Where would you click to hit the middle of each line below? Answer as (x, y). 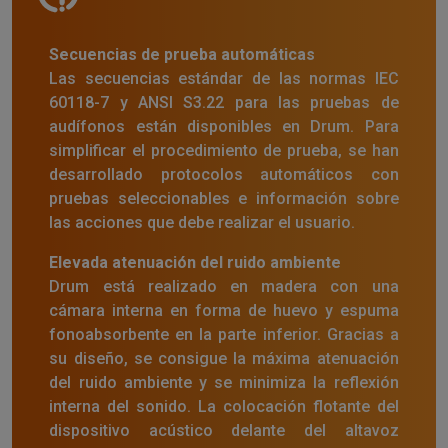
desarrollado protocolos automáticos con (224, 174)
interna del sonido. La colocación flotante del (224, 406)
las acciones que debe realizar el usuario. (202, 222)
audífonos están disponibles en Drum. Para (224, 126)
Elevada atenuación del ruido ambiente (195, 262)
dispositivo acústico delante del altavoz (224, 430)
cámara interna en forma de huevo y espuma (224, 310)
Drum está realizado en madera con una (224, 286)
